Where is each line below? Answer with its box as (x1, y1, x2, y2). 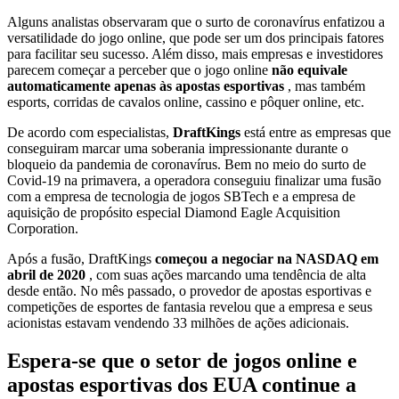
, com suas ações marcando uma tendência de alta (89, 266, 366, 282)
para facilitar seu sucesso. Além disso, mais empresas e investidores (7, 45, 383, 61)
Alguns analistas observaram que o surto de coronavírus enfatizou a (7, 13, 385, 29)
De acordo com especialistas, (7, 124, 173, 140)
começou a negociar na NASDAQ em (155, 250, 379, 266)
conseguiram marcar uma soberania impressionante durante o (7, 140, 348, 156)
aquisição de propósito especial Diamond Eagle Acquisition (7, 204, 340, 220)
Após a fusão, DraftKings (7, 250, 155, 266)
